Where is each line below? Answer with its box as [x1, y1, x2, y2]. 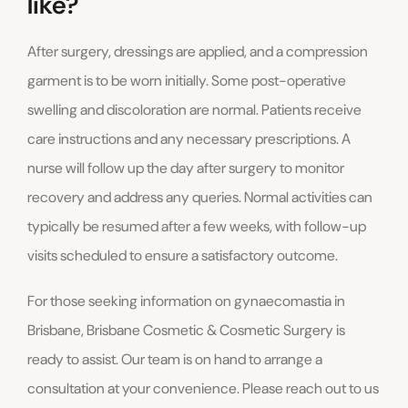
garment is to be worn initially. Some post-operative [27, 71, 346, 91]
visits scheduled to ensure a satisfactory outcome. [27, 246, 338, 266]
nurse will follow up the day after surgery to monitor [27, 158, 344, 178]
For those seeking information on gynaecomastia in [27, 291, 345, 311]
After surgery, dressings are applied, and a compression [27, 42, 368, 62]
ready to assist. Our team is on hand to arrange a [27, 350, 322, 370]
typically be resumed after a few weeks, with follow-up [27, 217, 366, 237]
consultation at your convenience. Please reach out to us [27, 379, 379, 399]
